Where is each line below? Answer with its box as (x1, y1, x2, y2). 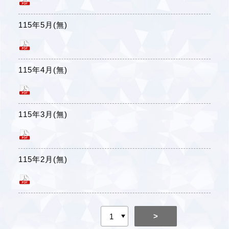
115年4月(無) (18, 65, 67, 74)
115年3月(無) (18, 110, 67, 119)
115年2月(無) (18, 154, 67, 164)
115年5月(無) (18, 20, 67, 30)
